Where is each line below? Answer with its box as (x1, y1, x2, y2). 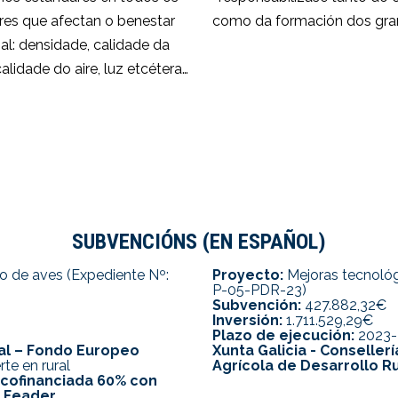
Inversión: (212, 312, 283, 330)
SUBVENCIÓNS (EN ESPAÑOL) (72, 229, 326, 255)
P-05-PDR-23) (212, 282, 306, 299)
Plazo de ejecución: (212, 327, 354, 345)
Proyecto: (212, 267, 283, 284)
